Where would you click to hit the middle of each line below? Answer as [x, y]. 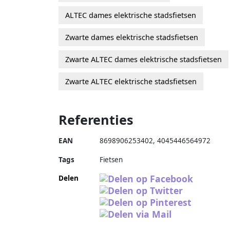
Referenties [96, 119]
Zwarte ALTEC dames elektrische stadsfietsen [143, 59]
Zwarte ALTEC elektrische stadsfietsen [131, 81]
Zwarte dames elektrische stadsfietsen [132, 37]
